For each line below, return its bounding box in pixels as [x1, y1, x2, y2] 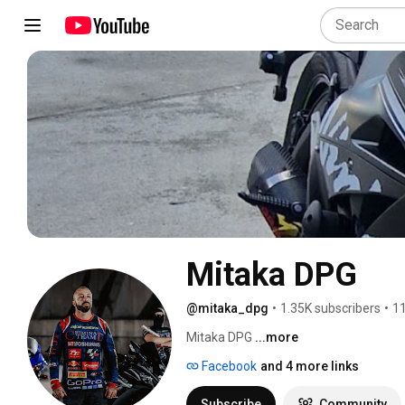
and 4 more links [260, 358, 359, 373]
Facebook [199, 358, 257, 373]
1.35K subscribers [280, 300, 381, 316]
